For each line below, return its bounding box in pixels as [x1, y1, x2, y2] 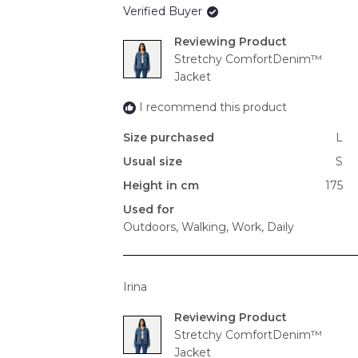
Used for [123, 202, 174, 217]
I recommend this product [139, 100, 287, 115]
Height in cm [123, 178, 199, 193]
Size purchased [123, 130, 214, 145]
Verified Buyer [123, 4, 205, 19]
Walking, [178, 220, 229, 235]
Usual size [123, 154, 182, 169]
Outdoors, [123, 220, 178, 235]
